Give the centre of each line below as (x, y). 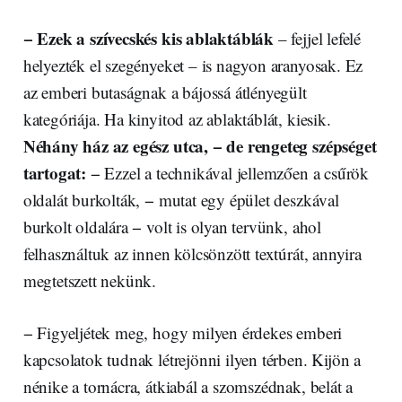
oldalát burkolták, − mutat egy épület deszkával (181, 200)
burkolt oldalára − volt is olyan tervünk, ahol (172, 227)
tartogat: (54, 173)
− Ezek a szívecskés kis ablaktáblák (149, 39)
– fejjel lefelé (318, 39)
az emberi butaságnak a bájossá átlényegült (165, 92)
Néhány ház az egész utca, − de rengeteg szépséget (200, 146)
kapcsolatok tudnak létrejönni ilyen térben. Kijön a (192, 360)
